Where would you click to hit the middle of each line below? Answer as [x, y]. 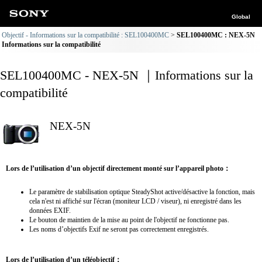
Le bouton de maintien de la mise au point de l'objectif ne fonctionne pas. [129, 220]
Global [241, 17]
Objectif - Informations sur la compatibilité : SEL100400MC [85, 35]
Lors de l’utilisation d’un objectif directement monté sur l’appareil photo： [118, 168]
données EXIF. [50, 211]
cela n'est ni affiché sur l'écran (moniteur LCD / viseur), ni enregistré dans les [135, 201]
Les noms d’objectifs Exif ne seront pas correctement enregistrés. [119, 229]
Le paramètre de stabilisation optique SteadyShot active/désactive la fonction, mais [142, 192]
